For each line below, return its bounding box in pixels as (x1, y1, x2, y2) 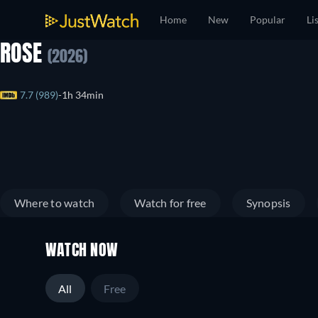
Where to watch (14, 196, 95, 209)
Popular (250, 13, 285, 26)
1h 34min (62, 89, 104, 102)
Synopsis (246, 196, 291, 209)
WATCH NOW (45, 243, 119, 259)
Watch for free (134, 196, 207, 209)
